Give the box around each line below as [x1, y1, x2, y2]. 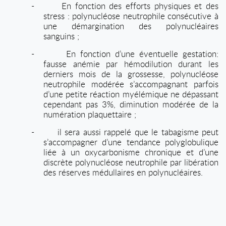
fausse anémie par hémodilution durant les [43, 58, 218, 70]
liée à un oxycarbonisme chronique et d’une [43, 146, 218, 158]
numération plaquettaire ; [43, 108, 136, 120]
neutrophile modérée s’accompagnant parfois [43, 78, 218, 90]
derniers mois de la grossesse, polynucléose [43, 68, 218, 80]
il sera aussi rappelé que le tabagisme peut [57, 126, 218, 138]
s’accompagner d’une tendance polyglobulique [43, 136, 218, 148]
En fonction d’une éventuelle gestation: [66, 48, 218, 60]
